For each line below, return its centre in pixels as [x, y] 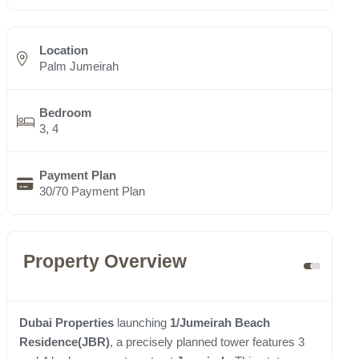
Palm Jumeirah [79, 67]
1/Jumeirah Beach [220, 323]
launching [142, 323]
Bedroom [65, 113]
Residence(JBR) [65, 342]
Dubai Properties [67, 323]
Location [64, 50]
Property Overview [105, 262]
